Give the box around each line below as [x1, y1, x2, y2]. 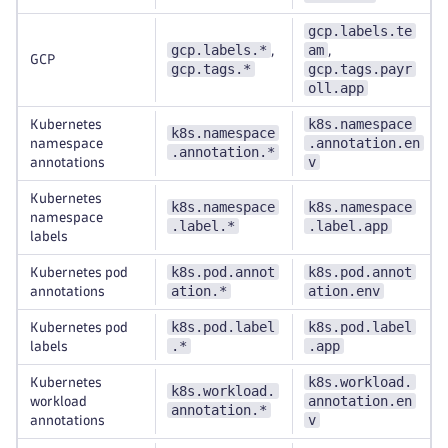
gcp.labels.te [308, 23, 412, 39]
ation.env [308, 283, 380, 299]
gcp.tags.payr [308, 61, 412, 77]
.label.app [308, 218, 388, 234]
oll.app [308, 80, 364, 96]
